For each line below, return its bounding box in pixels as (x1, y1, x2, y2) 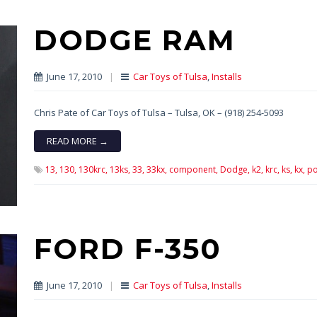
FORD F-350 (33, 231, 221, 267)
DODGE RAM (33, 23, 236, 58)
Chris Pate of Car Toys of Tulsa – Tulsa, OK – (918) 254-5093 (33, 106, 284, 120)
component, (168, 163, 218, 176)
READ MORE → (46, 134, 108, 148)
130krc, (78, 163, 108, 176)
